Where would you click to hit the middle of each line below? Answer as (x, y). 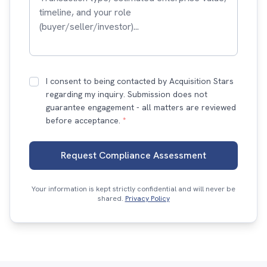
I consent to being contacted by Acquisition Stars (140, 81)
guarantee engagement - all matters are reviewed (141, 107)
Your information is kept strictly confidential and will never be (133, 189)
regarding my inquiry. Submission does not (127, 94)
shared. (111, 198)
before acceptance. (84, 120)
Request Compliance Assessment (133, 155)
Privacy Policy (147, 198)
